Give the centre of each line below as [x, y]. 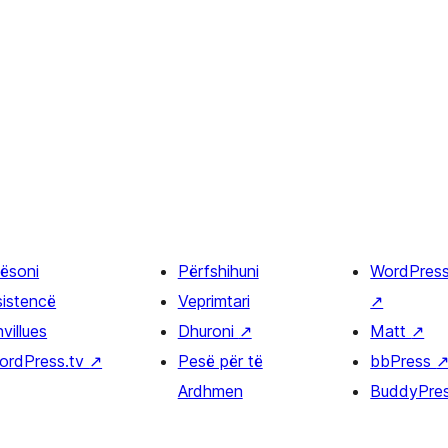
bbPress [403, 360]
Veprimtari [213, 300]
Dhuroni [208, 330]
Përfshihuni [218, 270]
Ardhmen [210, 390]
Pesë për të [220, 360]
